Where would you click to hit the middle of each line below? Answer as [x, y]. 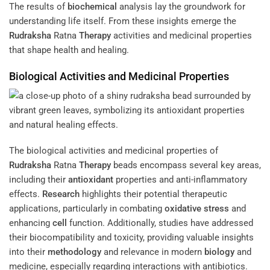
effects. [26, 194]
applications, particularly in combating [87, 209]
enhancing [31, 223]
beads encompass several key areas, [186, 165]
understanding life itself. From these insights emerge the [123, 21]
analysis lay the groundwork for [181, 7]
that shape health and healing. [69, 50]
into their [28, 252]
